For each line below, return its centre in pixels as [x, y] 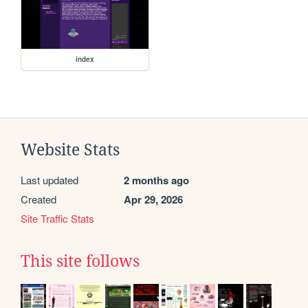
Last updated [49, 180]
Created [38, 199]
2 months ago [156, 180]
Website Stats [70, 150]
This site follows [80, 262]
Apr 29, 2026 [153, 200]
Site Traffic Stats [57, 219]
